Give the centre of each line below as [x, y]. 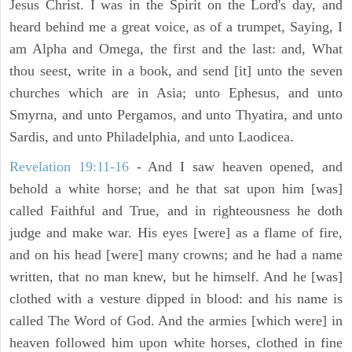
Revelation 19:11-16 [69, 167]
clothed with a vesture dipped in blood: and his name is [176, 299]
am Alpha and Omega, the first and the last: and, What [176, 49]
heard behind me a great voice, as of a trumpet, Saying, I [176, 27]
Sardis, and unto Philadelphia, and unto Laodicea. [152, 137]
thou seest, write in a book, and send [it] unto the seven [176, 71]
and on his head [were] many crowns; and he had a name [176, 255]
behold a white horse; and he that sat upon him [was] [176, 189]
